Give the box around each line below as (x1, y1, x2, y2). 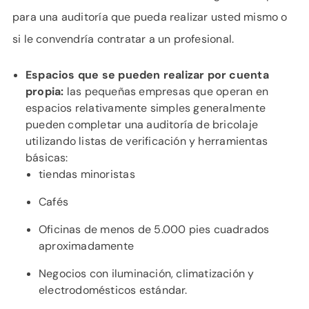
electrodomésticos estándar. (39, 283, 188, 297)
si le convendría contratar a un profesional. (12, 32, 235, 46)
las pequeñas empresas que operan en (63, 84, 268, 99)
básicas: (26, 150, 68, 165)
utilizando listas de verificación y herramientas (26, 134, 268, 148)
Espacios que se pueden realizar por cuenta (26, 68, 269, 82)
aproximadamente (39, 239, 134, 253)
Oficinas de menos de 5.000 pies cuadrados (39, 222, 270, 237)
